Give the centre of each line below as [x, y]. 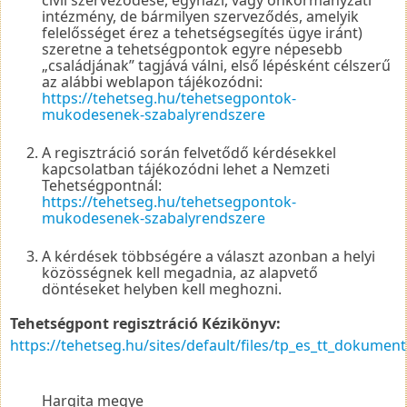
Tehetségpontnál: [102, 185]
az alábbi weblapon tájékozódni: [152, 81]
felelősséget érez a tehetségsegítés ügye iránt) [202, 32]
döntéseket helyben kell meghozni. [162, 288]
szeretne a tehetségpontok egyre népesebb [192, 49]
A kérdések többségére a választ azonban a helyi [208, 256]
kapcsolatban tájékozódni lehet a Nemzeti [186, 169]
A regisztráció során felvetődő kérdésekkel [189, 152]
